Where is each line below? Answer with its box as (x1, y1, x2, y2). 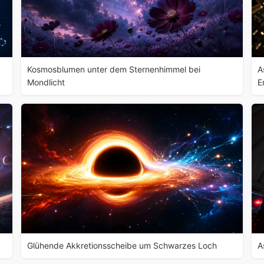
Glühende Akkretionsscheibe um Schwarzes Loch (27, 240, 217, 250)
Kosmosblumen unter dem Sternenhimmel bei (27, 64, 200, 74)
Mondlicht (27, 77, 65, 87)
